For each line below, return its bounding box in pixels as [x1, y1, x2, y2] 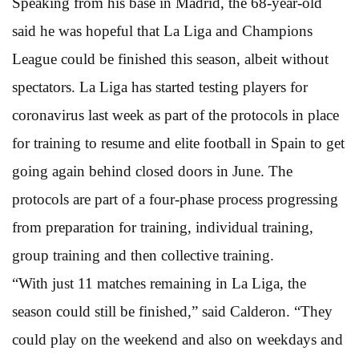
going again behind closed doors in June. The [12, 162, 292, 179]
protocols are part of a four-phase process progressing [12, 190, 338, 208]
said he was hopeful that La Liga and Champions [12, 22, 313, 39]
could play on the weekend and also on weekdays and [12, 330, 343, 348]
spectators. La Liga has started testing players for [12, 78, 308, 95]
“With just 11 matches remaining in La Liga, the [12, 274, 306, 292]
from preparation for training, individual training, [12, 218, 313, 236]
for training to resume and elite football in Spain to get [12, 134, 345, 151]
